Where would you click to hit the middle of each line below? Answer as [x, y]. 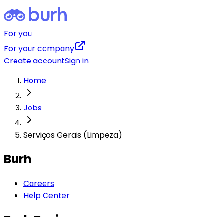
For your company [39, 49]
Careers [39, 183]
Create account [34, 61]
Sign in [77, 61]
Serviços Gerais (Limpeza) [73, 135]
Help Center [46, 195]
